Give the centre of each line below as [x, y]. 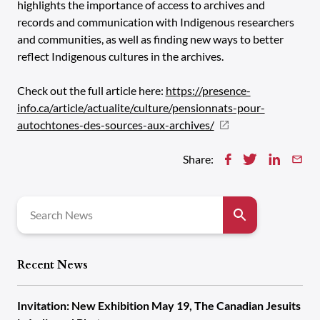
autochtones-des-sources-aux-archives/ [115, 125]
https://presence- [208, 90]
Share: [198, 159]
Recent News [52, 265]
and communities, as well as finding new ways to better [150, 39]
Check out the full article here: [91, 90]
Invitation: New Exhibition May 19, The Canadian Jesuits [159, 305]
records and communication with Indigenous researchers [155, 22]
